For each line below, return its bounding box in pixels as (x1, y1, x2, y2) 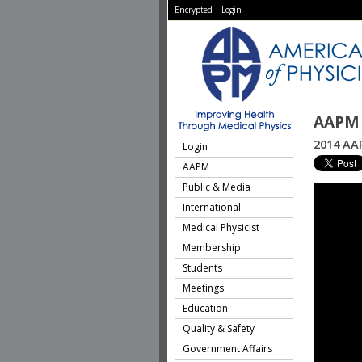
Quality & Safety (183, 322, 255, 335)
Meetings (183, 281, 224, 295)
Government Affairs (183, 342, 272, 356)
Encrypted (175, 4, 213, 15)
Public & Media (183, 180, 250, 194)
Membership (183, 241, 241, 255)
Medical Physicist (183, 221, 259, 234)
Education (183, 301, 228, 315)
